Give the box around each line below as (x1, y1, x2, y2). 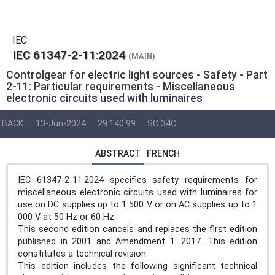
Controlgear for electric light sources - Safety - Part (6, 68, 268, 81)
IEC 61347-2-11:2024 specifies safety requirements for (18, 174, 257, 185)
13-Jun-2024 (36, 118, 86, 130)
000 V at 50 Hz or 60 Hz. (18, 211, 116, 222)
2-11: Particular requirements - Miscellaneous (6, 80, 235, 93)
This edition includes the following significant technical (18, 260, 257, 271)
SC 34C (147, 118, 176, 130)
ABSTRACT (95, 148, 141, 158)
